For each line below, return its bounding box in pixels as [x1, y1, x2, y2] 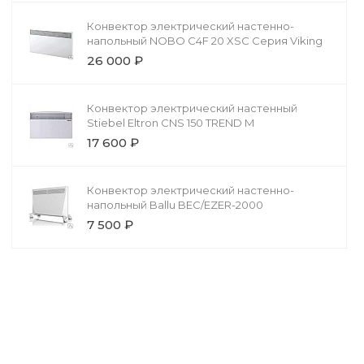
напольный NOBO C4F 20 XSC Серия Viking [86, 34, 323, 48]
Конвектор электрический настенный [86, 102, 297, 115]
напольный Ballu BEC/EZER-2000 [86, 198, 263, 212]
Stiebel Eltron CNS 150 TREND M [86, 116, 254, 130]
